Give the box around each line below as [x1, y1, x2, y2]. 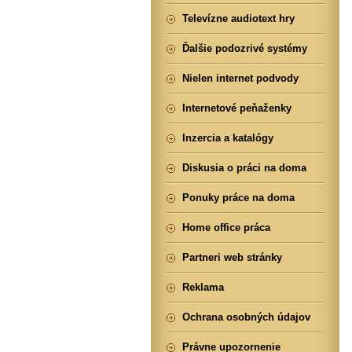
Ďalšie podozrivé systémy [182, 42, 307, 54]
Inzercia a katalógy [182, 132, 273, 144]
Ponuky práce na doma [182, 192, 295, 203]
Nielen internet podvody [182, 72, 299, 84]
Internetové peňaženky [182, 102, 291, 114]
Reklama [182, 281, 224, 293]
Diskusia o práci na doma [182, 162, 306, 174]
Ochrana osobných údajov [182, 311, 310, 323]
